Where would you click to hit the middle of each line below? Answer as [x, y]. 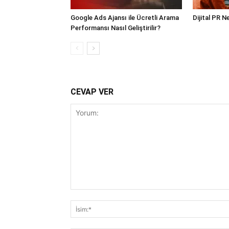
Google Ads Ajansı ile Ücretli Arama [125, 18]
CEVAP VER [92, 92]
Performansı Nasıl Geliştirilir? [116, 28]
